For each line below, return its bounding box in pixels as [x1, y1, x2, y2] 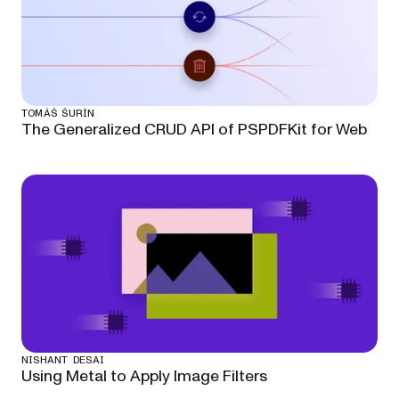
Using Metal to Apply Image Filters [21, 365, 267, 387]
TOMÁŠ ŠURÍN [21, 108, 95, 118]
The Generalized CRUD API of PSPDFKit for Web [21, 118, 367, 141]
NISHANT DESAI [21, 354, 105, 365]
